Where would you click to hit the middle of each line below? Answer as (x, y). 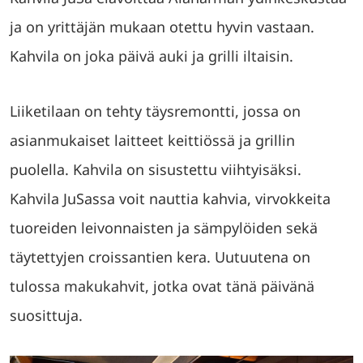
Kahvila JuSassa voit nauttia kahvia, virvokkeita (170, 198)
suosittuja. (46, 315)
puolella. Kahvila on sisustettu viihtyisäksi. (156, 169)
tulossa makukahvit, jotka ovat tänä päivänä (162, 286)
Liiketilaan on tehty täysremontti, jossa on (155, 111)
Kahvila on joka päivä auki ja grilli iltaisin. (152, 56)
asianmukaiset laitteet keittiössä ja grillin (152, 140)
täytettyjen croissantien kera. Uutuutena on (160, 256)
